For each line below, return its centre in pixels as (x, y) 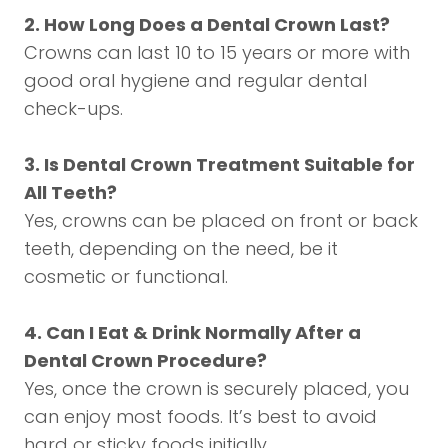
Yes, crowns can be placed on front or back (221, 220)
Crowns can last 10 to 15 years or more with (217, 52)
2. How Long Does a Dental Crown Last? (207, 24)
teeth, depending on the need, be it (181, 248)
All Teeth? (70, 192)
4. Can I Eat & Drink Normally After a (192, 332)
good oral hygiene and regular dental (195, 80)
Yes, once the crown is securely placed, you (216, 388)
